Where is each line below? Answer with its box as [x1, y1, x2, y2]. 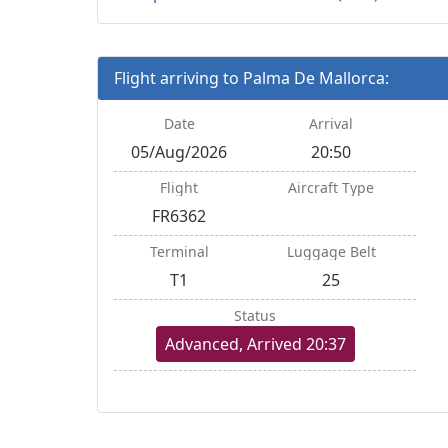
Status [234, 305, 276, 325]
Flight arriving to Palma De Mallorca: [114, 66, 389, 89]
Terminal [149, 241, 209, 261]
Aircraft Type [288, 177, 374, 197]
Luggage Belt [286, 241, 376, 261]
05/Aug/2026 [131, 140, 227, 163]
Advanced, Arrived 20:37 [164, 332, 346, 355]
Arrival [309, 113, 353, 133]
